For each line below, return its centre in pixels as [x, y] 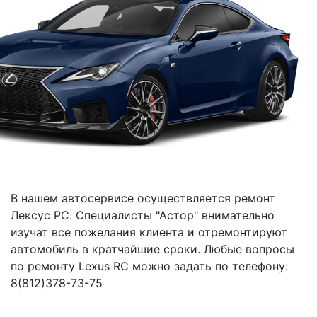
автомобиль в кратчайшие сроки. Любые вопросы [152, 249]
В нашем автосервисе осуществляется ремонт [143, 198]
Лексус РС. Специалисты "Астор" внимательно [143, 215]
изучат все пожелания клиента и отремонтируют [149, 232]
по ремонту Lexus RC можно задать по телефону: [149, 266]
